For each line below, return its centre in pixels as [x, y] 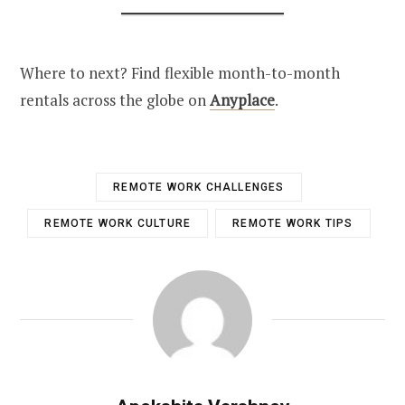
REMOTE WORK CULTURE [118, 223]
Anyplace [242, 99]
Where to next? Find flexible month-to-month [180, 72]
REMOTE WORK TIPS [293, 223]
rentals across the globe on [115, 99]
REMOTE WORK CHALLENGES [199, 187]
